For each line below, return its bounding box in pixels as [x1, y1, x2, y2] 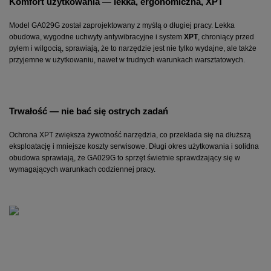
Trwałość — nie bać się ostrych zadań [9, 106, 168, 116]
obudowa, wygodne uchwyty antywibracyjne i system [9, 33, 184, 42]
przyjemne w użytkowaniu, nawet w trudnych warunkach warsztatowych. [9, 56, 245, 65]
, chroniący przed [198, 33, 254, 42]
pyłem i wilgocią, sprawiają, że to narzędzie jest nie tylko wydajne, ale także [9, 44, 256, 53]
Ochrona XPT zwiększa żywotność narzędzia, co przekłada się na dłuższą [9, 130, 251, 139]
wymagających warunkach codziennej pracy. [9, 165, 155, 174]
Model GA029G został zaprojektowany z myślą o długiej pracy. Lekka [9, 21, 235, 30]
